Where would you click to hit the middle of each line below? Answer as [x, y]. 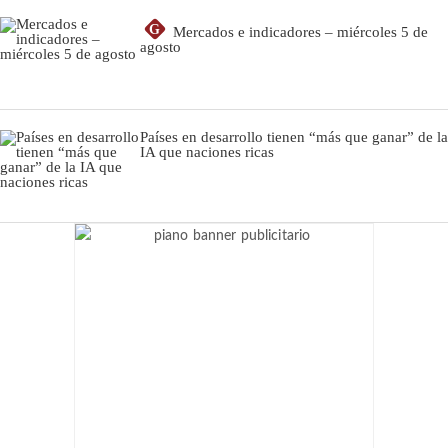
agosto [160, 46]
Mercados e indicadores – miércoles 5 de [300, 31]
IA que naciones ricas [207, 151]
